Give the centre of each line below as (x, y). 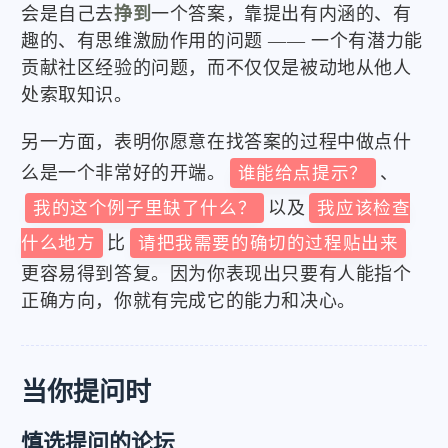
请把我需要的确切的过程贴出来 (268, 242)
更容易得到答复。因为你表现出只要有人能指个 (216, 273)
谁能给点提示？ (302, 172)
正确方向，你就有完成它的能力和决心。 (188, 300)
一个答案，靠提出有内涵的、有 (281, 13)
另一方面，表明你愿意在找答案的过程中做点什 (216, 141)
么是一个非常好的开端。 (123, 172)
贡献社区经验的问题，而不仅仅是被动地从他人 (216, 67)
